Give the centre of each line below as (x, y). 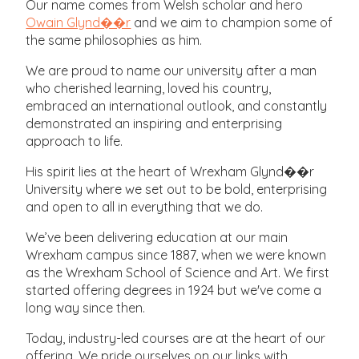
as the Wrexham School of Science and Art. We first (178, 272)
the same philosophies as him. (114, 40)
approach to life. (75, 141)
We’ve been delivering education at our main (157, 237)
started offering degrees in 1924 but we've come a (174, 290)
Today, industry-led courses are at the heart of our (176, 338)
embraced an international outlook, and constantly (177, 105)
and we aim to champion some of (232, 22)
